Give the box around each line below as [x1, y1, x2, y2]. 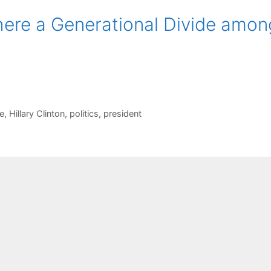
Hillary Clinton [9, 108, 65, 119]
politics [70, 108, 99, 119]
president [103, 108, 142, 119]
